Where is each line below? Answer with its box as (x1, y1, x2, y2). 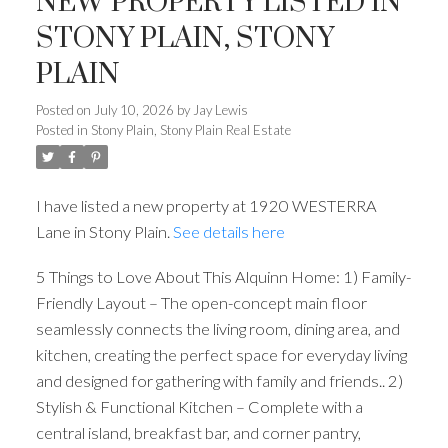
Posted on (35, 101, 94, 118)
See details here (172, 221, 285, 241)
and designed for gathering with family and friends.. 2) (35, 371, 403, 391)
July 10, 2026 (93, 101, 174, 118)
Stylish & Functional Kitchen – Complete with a (35, 397, 363, 417)
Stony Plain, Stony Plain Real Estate (90, 121, 291, 138)
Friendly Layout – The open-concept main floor (35, 293, 367, 313)
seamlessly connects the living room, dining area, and (35, 319, 400, 339)
